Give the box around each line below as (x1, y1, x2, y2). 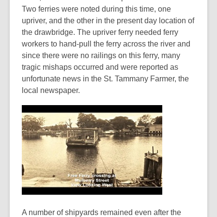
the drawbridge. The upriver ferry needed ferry (22, 28, 178, 36)
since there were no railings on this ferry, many (22, 51, 180, 60)
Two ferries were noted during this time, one (22, 5, 171, 13)
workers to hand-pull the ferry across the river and (22, 40, 190, 48)
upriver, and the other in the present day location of (22, 16, 194, 25)
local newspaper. (22, 86, 80, 94)
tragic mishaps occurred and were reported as (22, 63, 178, 71)
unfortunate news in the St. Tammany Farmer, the (22, 75, 189, 83)
